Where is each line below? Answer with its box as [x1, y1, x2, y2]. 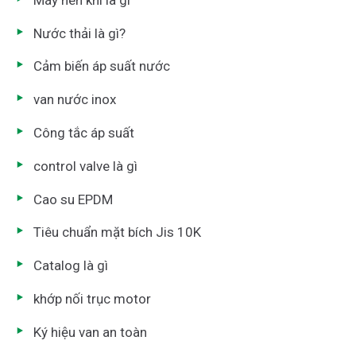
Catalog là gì [33, 257, 108, 274]
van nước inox [33, 91, 116, 108]
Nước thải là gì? [33, 25, 126, 41]
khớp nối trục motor [33, 290, 151, 307]
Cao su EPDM [33, 191, 113, 207]
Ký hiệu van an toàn [33, 323, 147, 340]
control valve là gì [33, 157, 137, 174]
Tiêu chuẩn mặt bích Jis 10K [33, 224, 201, 241]
